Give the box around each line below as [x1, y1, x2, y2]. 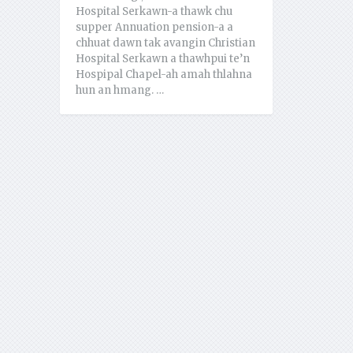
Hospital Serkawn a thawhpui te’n [75, 52, 250, 66]
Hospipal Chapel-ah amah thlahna [75, 68, 252, 82]
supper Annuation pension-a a [75, 20, 233, 35]
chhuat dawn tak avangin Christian [75, 36, 255, 50]
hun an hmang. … [75, 84, 164, 98]
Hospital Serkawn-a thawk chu [75, 5, 232, 19]
